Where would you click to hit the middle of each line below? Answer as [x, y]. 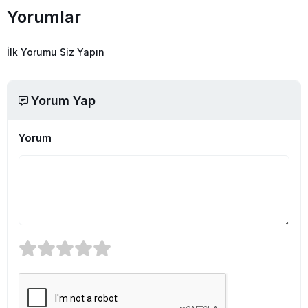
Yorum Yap [63, 101]
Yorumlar [44, 17]
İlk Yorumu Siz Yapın [56, 52]
